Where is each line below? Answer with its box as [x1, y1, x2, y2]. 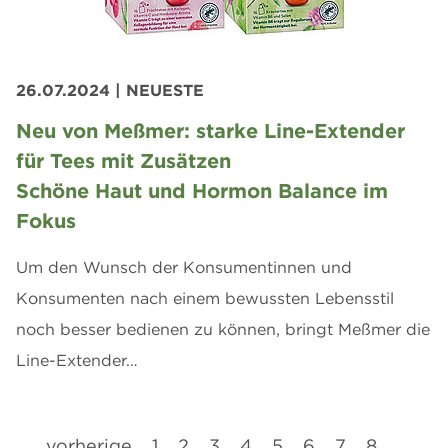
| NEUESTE [115, 79, 204, 100]
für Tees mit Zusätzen [16, 147, 231, 173]
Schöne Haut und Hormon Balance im [16, 177, 388, 203]
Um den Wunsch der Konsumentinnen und [16, 256, 352, 277]
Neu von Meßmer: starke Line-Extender [16, 117, 405, 143]
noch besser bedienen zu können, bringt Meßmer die [16, 318, 430, 339]
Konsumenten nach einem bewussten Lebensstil [16, 287, 394, 308]
